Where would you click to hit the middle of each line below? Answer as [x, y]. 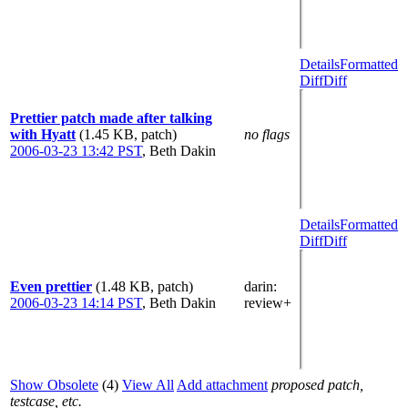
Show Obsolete [54, 384]
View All [148, 384]
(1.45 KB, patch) [128, 134]
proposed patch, [317, 384]
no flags [267, 134]
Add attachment [222, 384]
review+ [268, 302]
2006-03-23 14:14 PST [76, 302]
